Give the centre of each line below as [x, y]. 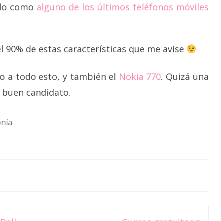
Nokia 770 [140, 76]
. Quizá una [185, 76]
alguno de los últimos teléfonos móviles [122, 7]
